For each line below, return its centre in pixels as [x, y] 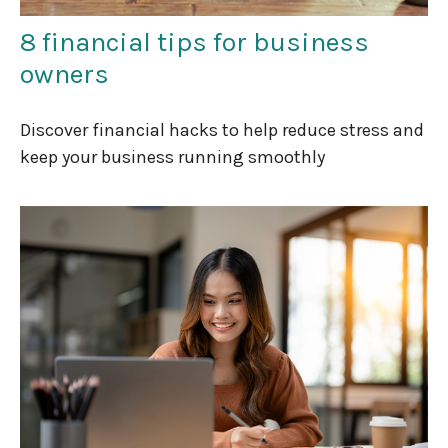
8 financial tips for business [194, 41]
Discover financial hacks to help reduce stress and [222, 129]
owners [64, 73]
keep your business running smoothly [172, 156]
